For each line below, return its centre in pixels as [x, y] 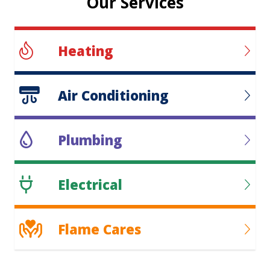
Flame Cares [99, 229]
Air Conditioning [113, 95]
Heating [86, 50]
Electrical [90, 184]
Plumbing [90, 140]
